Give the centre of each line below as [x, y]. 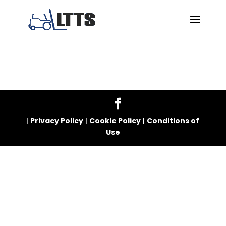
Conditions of [173, 121]
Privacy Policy [57, 121]
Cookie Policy [115, 121]
